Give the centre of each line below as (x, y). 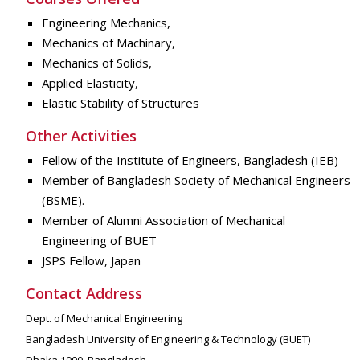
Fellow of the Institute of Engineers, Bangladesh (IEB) (190, 160)
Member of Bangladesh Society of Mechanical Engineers (196, 180)
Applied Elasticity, (90, 83)
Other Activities (81, 136)
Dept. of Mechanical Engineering (104, 319)
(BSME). (63, 200)
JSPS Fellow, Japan (91, 261)
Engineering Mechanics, (106, 23)
